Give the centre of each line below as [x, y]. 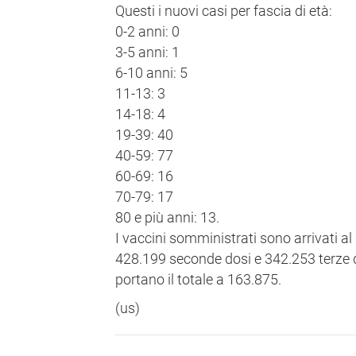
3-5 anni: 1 [147, 52]
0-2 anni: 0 [147, 32]
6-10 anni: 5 [151, 73]
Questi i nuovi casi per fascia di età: [224, 11]
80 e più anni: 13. [167, 218]
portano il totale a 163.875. [198, 280]
